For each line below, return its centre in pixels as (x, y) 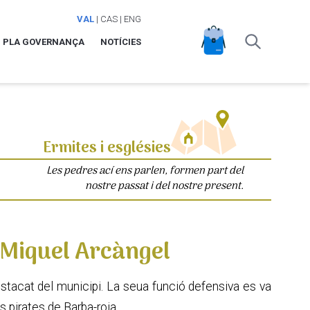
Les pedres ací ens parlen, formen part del (145, 171)
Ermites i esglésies (107, 148)
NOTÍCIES (120, 42)
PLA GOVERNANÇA (43, 42)
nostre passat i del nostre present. (164, 186)
